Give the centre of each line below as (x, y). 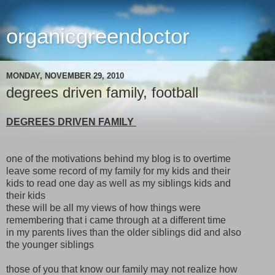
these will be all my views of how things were (103, 207)
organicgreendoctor (98, 36)
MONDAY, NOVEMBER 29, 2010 (65, 76)
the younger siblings (50, 244)
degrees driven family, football (102, 92)
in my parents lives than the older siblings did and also (124, 232)
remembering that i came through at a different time (116, 220)
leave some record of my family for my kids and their (118, 171)
